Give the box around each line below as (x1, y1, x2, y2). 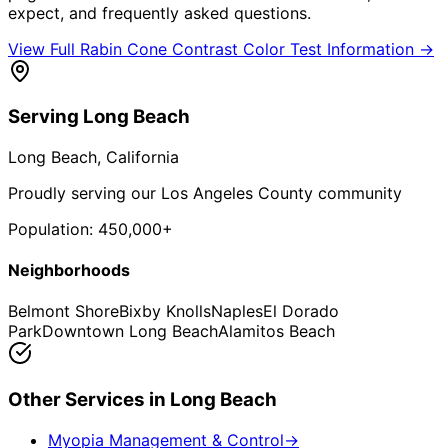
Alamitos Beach (218, 321, 335, 342)
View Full (8, 38, 80, 59)
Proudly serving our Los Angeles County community (8, 182, 402, 203)
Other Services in (8, 388, 170, 412)
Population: (8, 218, 98, 239)
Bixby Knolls (119, 301, 211, 322)
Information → (322, 38, 434, 59)
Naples (211, 301, 263, 322)
